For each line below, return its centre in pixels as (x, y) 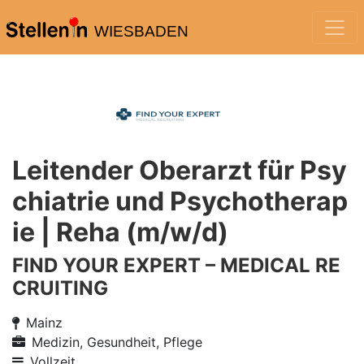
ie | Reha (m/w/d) (120, 232)
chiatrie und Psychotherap (180, 201)
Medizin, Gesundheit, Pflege (117, 342)
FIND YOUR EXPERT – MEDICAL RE (176, 265)
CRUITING (60, 288)
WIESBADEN (141, 31)
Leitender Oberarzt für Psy (180, 170)
